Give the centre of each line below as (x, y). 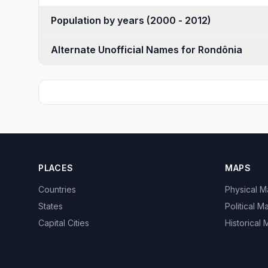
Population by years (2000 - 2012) (179, 20)
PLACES (56, 168)
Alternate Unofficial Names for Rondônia (147, 50)
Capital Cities (64, 223)
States (51, 206)
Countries (57, 189)
